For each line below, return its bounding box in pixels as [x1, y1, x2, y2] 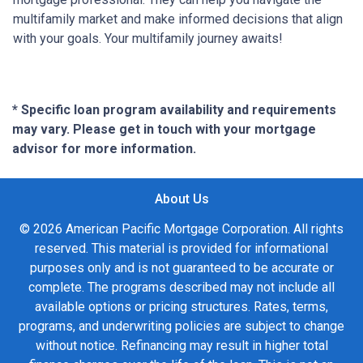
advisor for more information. [12, 141, 196, 157]
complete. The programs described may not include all [28, 280, 335, 296]
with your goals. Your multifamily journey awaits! [13, 31, 283, 47]
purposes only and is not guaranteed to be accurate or [29, 260, 334, 276]
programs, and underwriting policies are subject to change [19, 318, 344, 335]
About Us [154, 191, 209, 207]
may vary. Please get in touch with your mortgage [12, 122, 316, 138]
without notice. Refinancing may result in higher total [35, 338, 328, 354]
